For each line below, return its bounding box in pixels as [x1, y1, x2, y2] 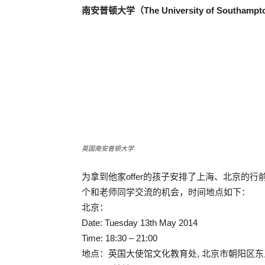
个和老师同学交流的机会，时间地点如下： [82, 187, 250, 197]
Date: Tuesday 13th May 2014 [82, 218, 198, 228]
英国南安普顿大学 [82, 145, 134, 152]
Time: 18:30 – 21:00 [82, 233, 157, 243]
